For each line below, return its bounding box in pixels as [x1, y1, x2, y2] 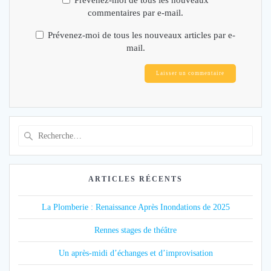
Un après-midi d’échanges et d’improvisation [58, 249, 213, 258]
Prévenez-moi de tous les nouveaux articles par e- [48, 30, 235, 40]
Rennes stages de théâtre [94, 226, 177, 235]
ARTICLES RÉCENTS [88, 175, 183, 184]
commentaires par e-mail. [88, 7, 183, 18]
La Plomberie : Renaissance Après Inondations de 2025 [41, 203, 230, 212]
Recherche [135, 126, 175, 136]
